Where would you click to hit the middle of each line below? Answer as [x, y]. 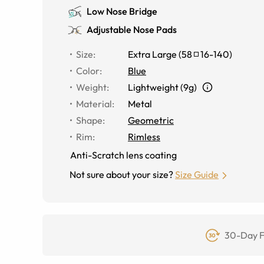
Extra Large [152, 54]
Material [94, 104]
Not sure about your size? [121, 174]
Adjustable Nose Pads [132, 29]
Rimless [144, 137]
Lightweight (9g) [162, 87]
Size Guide [197, 174]
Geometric [151, 120]
